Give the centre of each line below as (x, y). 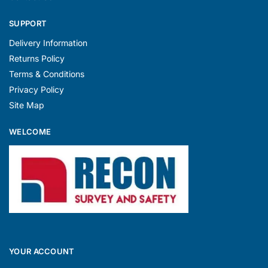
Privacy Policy (36, 90)
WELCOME (30, 132)
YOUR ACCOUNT (42, 252)
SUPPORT (28, 23)
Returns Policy (37, 59)
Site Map (27, 105)
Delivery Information (48, 43)
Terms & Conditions (47, 74)
